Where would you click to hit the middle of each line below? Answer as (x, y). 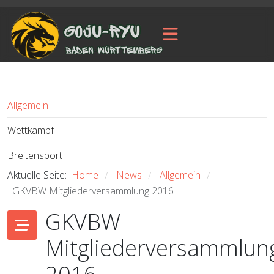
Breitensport (35, 155)
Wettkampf (31, 130)
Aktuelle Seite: (39, 175)
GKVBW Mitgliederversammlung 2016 (93, 191)
